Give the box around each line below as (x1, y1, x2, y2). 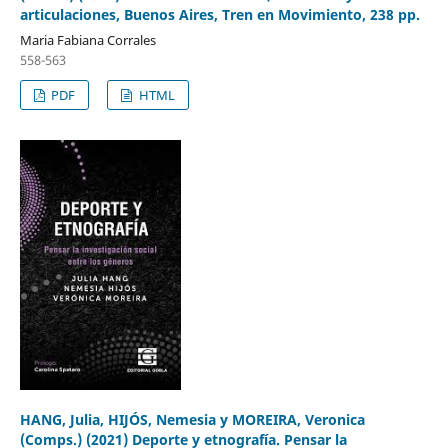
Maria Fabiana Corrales (19, 31, 156, 50)
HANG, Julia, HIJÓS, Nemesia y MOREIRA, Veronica (19, 410, 365, 430)
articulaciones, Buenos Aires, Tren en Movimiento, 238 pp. (19, 5, 420, 25)
